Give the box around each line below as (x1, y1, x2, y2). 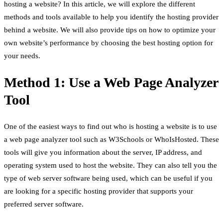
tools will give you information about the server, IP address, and (4, 148, 202, 157)
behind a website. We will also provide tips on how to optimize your (4, 25, 216, 34)
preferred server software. (4, 200, 84, 209)
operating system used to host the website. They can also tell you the (4, 161, 217, 170)
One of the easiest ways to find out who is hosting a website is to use (4, 122, 217, 131)
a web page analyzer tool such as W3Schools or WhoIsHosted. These (4, 135, 219, 144)
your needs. (4, 51, 40, 60)
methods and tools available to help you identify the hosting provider (4, 12, 219, 21)
